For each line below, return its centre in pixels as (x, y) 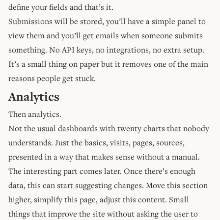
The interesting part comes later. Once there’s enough (102, 171)
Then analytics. (35, 114)
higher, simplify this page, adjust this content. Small (99, 199)
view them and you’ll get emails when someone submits (106, 35)
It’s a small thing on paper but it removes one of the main (108, 64)
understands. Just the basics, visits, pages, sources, (96, 142)
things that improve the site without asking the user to (103, 213)
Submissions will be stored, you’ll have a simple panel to (107, 21)
